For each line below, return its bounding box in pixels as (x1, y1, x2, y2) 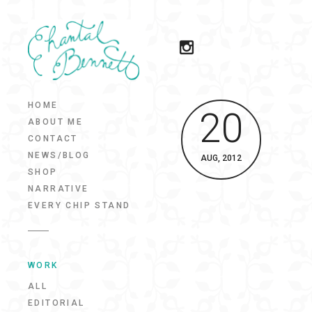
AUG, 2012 (201, 153, 242, 163)
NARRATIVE (28, 184, 89, 194)
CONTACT (28, 134, 78, 143)
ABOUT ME (28, 117, 84, 127)
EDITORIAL (28, 297, 85, 308)
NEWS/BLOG (28, 150, 91, 160)
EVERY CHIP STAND (28, 201, 131, 210)
